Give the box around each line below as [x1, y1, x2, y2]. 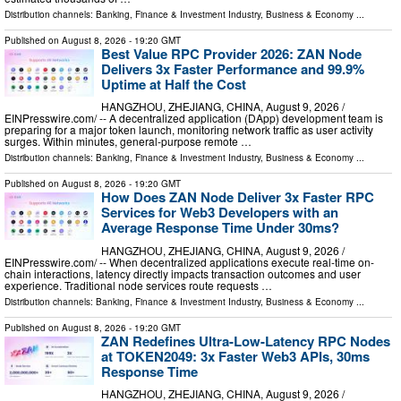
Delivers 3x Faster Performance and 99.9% [101, 58, 364, 79]
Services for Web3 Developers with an [101, 202, 338, 223]
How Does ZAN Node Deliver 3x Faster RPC [101, 187, 374, 208]
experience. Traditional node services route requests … [4, 277, 272, 293]
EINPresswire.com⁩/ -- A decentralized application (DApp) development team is [4, 110, 383, 126]
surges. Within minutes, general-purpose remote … [4, 133, 252, 149]
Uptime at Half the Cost [101, 73, 246, 94]
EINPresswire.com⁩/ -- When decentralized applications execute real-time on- [4, 253, 374, 269]
